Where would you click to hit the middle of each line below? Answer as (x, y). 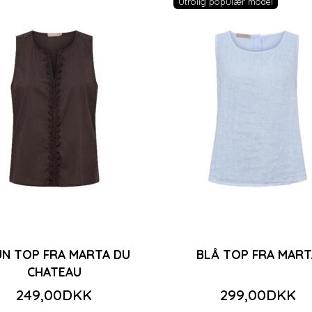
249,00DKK (54, 294)
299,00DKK (258, 294)
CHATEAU (54, 271)
